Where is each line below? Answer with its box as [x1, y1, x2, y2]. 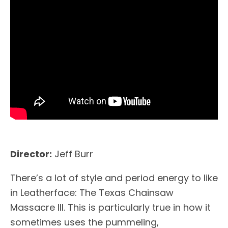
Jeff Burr [52, 148, 93, 161]
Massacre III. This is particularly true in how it [10, 201, 211, 214]
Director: [10, 148, 52, 161]
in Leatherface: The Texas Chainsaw [10, 186, 174, 199]
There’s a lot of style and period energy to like [10, 172, 218, 185]
